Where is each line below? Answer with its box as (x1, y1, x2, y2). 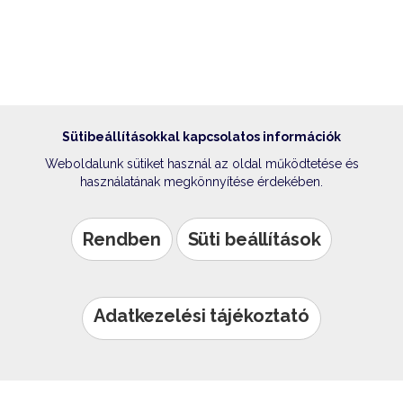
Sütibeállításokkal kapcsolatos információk (62, 130, 341, 144)
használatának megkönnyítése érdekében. (80, 175, 323, 189)
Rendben (82, 228, 161, 250)
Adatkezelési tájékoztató (94, 305, 309, 327)
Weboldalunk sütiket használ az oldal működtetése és (44, 157, 359, 171)
